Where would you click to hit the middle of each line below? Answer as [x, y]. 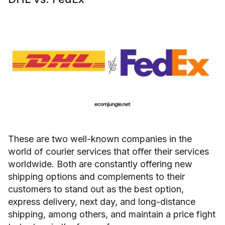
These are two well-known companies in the [100, 139]
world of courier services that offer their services [108, 152]
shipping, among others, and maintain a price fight [112, 214]
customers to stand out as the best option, [96, 189]
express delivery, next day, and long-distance [102, 202]
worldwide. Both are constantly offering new [100, 164]
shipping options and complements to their [96, 177]
